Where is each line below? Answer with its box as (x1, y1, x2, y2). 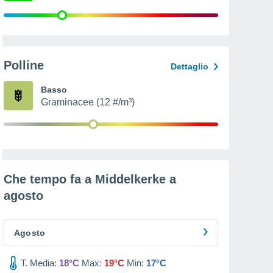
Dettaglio (171, 62, 208, 71)
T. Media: (21, 258, 57, 268)
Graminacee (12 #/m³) (41, 97, 135, 107)
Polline (4, 58, 44, 72)
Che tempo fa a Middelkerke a (4, 172, 176, 186)
